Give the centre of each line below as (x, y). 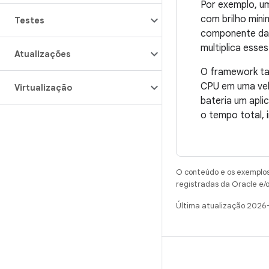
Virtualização (43, 88)
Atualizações (43, 54)
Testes (29, 20)
